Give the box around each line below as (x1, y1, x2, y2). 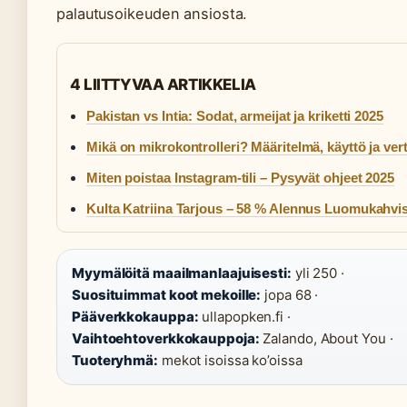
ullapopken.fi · (198, 308, 291, 326)
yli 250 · (291, 264, 344, 283)
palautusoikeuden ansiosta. (56, 5, 248, 24)
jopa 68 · (261, 286, 319, 304)
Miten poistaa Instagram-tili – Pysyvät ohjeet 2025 (86, 170, 394, 186)
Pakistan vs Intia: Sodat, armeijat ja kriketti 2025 (86, 108, 383, 124)
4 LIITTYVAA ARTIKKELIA (70, 75, 256, 94)
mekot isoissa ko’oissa (157, 352, 303, 370)
